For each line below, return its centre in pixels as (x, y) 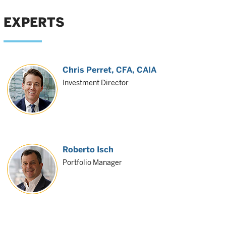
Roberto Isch (88, 150)
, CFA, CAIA (134, 70)
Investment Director (96, 83)
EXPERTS (34, 22)
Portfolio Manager (92, 163)
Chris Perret (87, 70)
